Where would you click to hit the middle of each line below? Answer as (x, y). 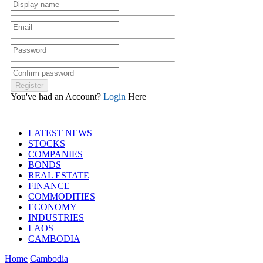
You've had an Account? (57, 96)
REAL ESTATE (59, 175)
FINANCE (49, 186)
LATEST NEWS (60, 133)
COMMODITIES (62, 196)
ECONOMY (53, 207)
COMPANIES (55, 154)
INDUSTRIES (56, 217)
